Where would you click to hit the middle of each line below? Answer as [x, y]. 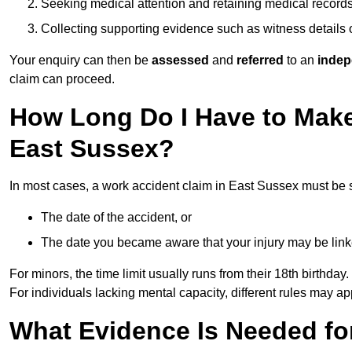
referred [258, 60]
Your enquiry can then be [81, 60]
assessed [182, 60]
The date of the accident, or [116, 218]
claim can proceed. [62, 79]
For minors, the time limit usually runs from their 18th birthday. [179, 274]
